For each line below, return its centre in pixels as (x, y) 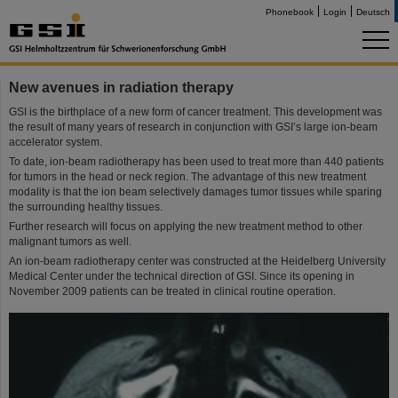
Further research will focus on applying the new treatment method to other (186, 227)
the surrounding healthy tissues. (86, 207)
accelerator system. (56, 142)
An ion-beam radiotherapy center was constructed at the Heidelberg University (197, 261)
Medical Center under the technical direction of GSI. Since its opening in (182, 276)
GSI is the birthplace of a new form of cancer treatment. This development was (195, 112)
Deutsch (373, 12)
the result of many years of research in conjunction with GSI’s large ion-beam (193, 127)
